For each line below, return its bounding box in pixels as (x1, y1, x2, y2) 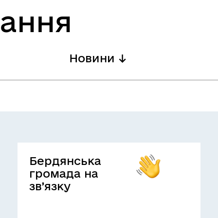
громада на (29, 167, 98, 180)
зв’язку (29, 180, 71, 192)
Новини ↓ (69, 52, 127, 64)
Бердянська (29, 154, 101, 167)
